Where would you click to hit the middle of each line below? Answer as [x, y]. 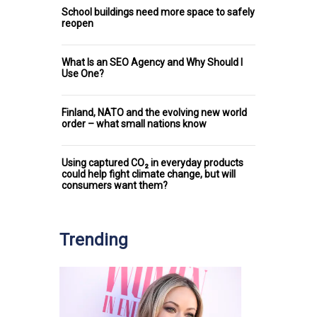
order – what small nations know [134, 123]
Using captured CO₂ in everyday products [152, 162]
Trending [94, 240]
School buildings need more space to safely [158, 12]
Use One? [83, 73]
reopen [77, 23]
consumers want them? [115, 185]
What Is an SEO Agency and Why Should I [152, 62]
